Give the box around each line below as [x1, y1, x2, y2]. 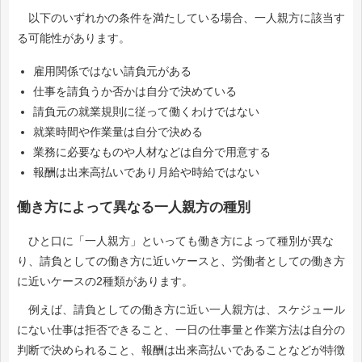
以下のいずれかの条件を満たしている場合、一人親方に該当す [17, 11, 345, 25]
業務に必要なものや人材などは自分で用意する [33, 145, 271, 159]
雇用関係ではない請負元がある [33, 65, 192, 78]
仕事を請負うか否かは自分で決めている [33, 85, 237, 99]
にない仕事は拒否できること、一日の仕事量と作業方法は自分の [17, 323, 345, 337]
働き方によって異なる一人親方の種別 [17, 200, 250, 216]
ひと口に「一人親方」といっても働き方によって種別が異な [17, 234, 334, 248]
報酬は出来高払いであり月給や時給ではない [33, 166, 259, 179]
